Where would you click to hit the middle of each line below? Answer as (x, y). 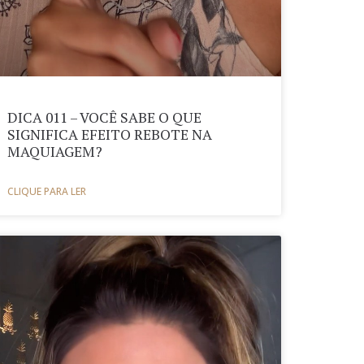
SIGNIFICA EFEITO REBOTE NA (110, 134)
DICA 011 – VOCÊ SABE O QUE (105, 117)
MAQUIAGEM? (55, 151)
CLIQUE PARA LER (47, 191)
